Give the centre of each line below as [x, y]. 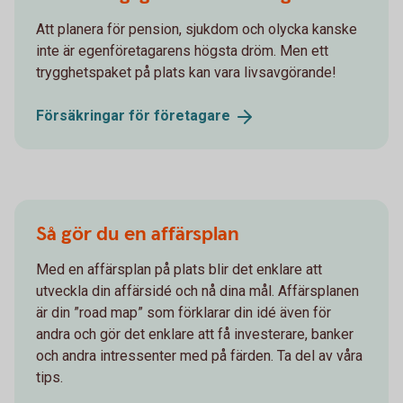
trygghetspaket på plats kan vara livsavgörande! [186, 72]
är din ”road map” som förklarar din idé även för [184, 312]
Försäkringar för [95, 115]
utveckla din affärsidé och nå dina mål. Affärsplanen [197, 291]
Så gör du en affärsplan [138, 234]
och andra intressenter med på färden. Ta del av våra [199, 355]
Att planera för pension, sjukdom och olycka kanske [197, 29]
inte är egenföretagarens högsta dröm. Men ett [182, 50]
